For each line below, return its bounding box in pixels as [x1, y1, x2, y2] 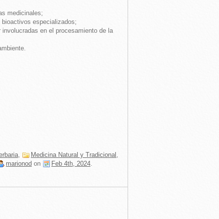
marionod [6, 160, 32, 167]
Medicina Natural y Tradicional [31, 151, 116, 158]
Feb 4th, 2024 [51, 160, 90, 167]
